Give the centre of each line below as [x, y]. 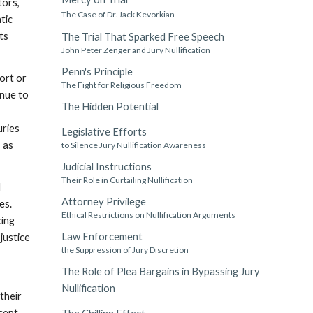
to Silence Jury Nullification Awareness [133, 145]
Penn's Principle [97, 72]
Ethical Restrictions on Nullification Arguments [148, 215]
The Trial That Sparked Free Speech [143, 37]
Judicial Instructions [106, 167]
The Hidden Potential [110, 107]
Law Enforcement [102, 236]
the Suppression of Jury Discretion [125, 250]
